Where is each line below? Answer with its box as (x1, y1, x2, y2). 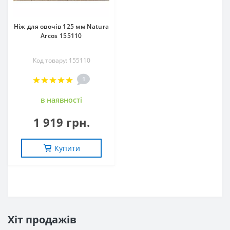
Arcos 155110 (41, 31, 82, 40)
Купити (54, 143, 80, 153)
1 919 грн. (33, 114, 90, 130)
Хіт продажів (8, 213, 76, 226)
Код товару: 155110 (32, 56, 90, 65)
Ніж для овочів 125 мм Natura (13, 22, 109, 31)
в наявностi (41, 95, 82, 105)
